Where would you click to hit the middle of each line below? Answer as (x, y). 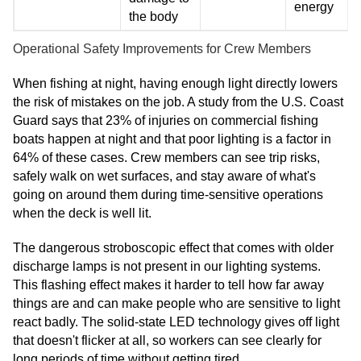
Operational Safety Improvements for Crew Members (162, 49)
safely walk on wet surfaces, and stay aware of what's (164, 176)
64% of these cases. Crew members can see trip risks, (166, 158)
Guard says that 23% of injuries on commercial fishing (166, 121)
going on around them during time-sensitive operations (168, 195)
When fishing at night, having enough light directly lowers (175, 84)
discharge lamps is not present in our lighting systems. (167, 267)
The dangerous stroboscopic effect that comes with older (173, 248)
